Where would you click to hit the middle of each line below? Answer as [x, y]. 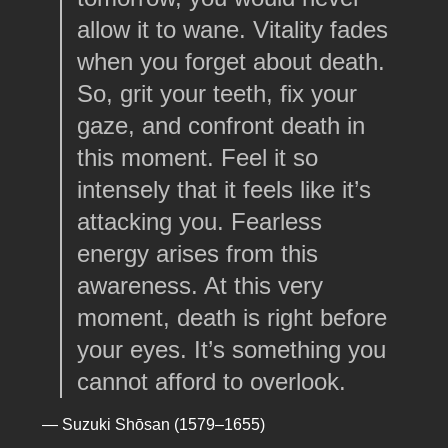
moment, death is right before [231, 318]
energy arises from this [197, 254]
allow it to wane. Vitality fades [232, 30]
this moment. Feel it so [197, 158]
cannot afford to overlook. [211, 382]
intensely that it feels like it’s [223, 190]
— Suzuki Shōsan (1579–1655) [153, 424]
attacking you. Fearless [199, 222]
